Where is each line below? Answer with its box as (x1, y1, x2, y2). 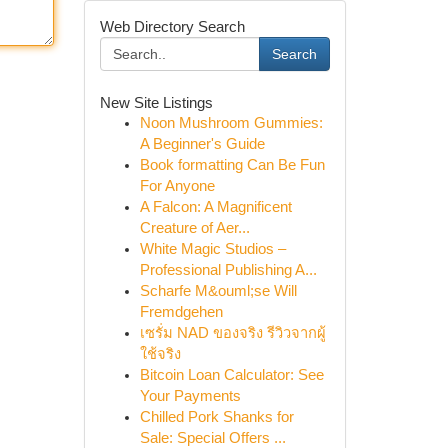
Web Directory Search (99, 18, 245, 35)
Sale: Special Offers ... (139, 430, 286, 446)
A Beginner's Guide (139, 136, 265, 152)
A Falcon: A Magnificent (139, 199, 292, 215)
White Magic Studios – (139, 241, 286, 257)
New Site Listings (99, 94, 213, 111)
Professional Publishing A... (139, 262, 317, 278)
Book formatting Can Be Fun (139, 157, 325, 173)
